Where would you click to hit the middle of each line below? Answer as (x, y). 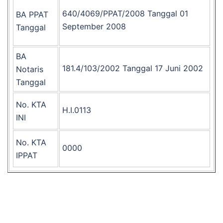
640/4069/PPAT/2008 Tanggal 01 (125, 13)
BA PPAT (32, 14)
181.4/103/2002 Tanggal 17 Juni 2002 (133, 68)
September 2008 (94, 26)
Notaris (30, 69)
